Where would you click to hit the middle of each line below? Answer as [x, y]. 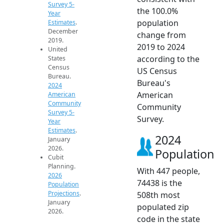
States [57, 58]
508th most [158, 195]
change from [161, 35]
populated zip [163, 207]
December [63, 31]
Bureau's [154, 83]
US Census [157, 71]
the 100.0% [157, 11]
